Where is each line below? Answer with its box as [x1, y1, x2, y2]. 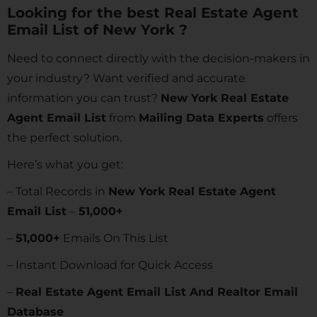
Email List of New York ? [7, 21, 188, 38]
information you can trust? [7, 91, 161, 105]
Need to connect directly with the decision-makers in [7, 52, 310, 65]
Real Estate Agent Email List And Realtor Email [16, 285, 298, 299]
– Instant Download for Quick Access [7, 258, 213, 272]
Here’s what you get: [7, 158, 123, 171]
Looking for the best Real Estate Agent [7, 4, 299, 21]
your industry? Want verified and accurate [7, 71, 246, 85]
